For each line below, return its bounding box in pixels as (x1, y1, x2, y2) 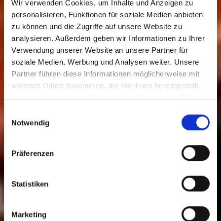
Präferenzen (11, 148, 54, 157)
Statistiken (11, 179, 49, 188)
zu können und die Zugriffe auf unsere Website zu (11, 22, 182, 31)
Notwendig (11, 118, 49, 127)
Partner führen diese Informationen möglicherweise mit (11, 69, 200, 78)
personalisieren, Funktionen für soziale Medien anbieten (11, 10, 203, 19)
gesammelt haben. (11, 105, 75, 113)
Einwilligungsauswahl (3, 108, 73, 117)
